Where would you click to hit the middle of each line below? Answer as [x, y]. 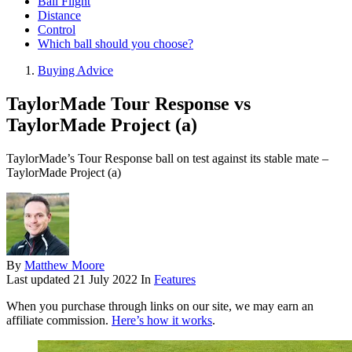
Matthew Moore [64, 266]
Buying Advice [75, 71]
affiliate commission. [59, 321]
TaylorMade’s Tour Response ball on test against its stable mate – [167, 159]
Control [57, 30]
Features [175, 280]
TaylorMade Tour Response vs [128, 104]
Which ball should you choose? [115, 44]
